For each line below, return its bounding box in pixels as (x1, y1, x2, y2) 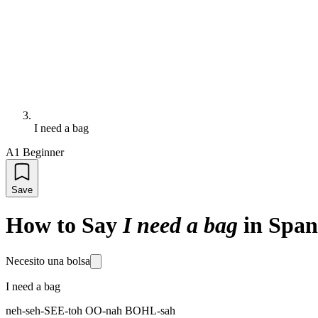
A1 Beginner (6, 146, 64, 158)
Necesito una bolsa (6, 254, 90, 267)
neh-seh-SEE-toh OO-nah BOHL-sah (6, 304, 175, 317)
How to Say (6, 212, 117, 238)
